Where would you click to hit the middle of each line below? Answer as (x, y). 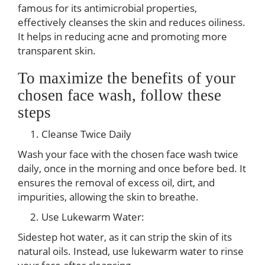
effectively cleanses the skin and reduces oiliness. (132, 22)
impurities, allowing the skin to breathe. (108, 197)
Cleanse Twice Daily (86, 134)
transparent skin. (57, 51)
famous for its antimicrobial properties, (107, 8)
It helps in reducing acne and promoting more (122, 36)
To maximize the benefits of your (127, 78)
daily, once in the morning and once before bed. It (132, 168)
